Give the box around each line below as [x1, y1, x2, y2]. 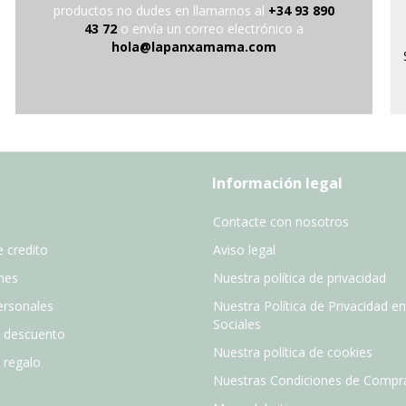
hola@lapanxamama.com [111, 37, 276, 55]
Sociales [213, 315, 261, 333]
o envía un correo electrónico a [116, 19, 304, 37]
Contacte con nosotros [213, 213, 349, 231]
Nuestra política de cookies [213, 343, 372, 362]
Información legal [212, 173, 343, 194]
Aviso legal [213, 241, 275, 259]
